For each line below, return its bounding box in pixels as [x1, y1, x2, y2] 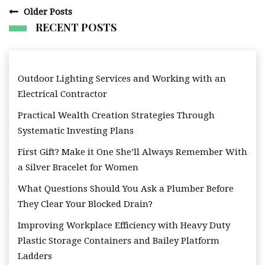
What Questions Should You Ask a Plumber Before [18, 183, 234, 195]
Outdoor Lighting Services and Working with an [18, 73, 226, 85]
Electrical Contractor [18, 89, 107, 100]
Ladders [18, 251, 52, 262]
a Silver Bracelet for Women [18, 162, 138, 173]
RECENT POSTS [35, 20, 117, 35]
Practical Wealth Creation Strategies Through [18, 110, 215, 121]
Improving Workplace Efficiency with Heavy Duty [18, 220, 230, 231]
